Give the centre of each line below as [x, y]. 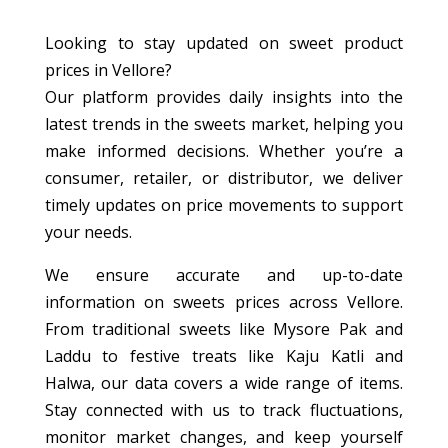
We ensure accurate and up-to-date [224, 274]
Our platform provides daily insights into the [224, 96]
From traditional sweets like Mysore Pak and [224, 328]
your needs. [88, 231]
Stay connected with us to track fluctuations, [224, 409]
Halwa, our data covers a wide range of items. [224, 382]
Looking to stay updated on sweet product [224, 42]
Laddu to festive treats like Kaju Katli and [224, 355]
